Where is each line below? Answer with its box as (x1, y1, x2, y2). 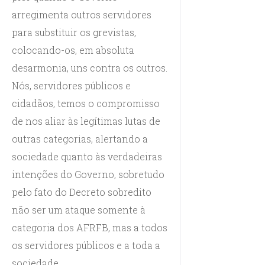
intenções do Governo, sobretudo (12, 167, 164, 180)
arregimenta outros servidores (12, 8, 151, 21)
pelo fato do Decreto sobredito (12, 185, 151, 198)
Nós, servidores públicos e (12, 79, 131, 92)
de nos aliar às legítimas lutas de (12, 114, 160, 127)
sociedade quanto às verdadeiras (12, 150, 162, 163)
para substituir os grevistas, (12, 25, 136, 38)
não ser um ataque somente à (12, 203, 146, 216)
